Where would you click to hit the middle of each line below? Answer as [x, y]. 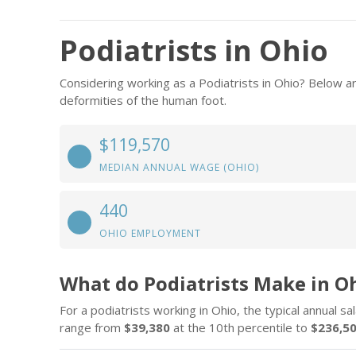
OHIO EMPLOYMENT [150, 233]
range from [92, 327]
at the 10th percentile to [240, 327]
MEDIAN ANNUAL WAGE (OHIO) [179, 167]
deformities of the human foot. [143, 100]
